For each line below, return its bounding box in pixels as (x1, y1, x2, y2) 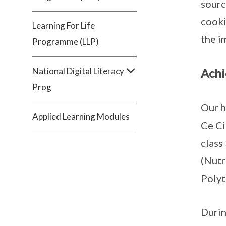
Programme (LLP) (32, 36, 99, 47)
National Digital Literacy (32, 66, 124, 76)
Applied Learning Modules (32, 111, 130, 122)
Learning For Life (32, 20, 95, 31)
